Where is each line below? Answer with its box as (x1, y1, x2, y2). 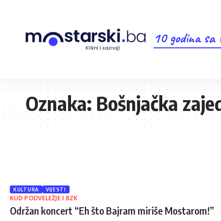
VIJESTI (45, 186, 66, 192)
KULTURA (13, 186, 39, 192)
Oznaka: (26, 91, 96, 115)
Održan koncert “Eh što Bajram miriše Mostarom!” (10, 204, 214, 217)
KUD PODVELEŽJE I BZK (10, 194, 78, 202)
